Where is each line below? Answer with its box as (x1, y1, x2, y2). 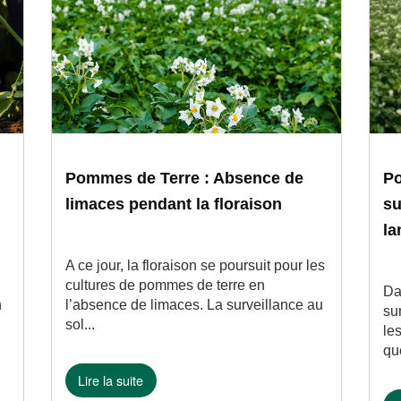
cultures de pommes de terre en (64, 277, 265, 293)
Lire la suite (78, 371, 144, 390)
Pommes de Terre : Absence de (64, 169, 303, 187)
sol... (64, 317, 95, 332)
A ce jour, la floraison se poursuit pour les (64, 258, 325, 273)
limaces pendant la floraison (64, 195, 282, 213)
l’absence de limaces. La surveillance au (64, 297, 323, 312)
